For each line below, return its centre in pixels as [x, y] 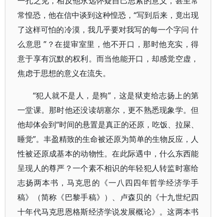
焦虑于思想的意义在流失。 [64, 73]
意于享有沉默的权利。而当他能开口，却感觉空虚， [108, 59]
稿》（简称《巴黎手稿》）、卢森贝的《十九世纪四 [108, 197]
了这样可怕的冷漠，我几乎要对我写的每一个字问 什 [108, 30]
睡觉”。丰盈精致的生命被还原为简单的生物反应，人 [108, 139]
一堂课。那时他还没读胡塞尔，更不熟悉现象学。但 [108, 110]
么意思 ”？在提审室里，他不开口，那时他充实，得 [108, 44]
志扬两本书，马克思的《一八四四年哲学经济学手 [108, 183]
